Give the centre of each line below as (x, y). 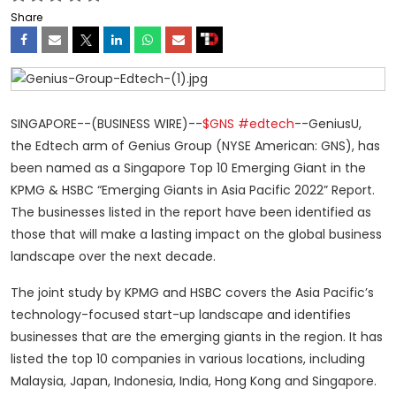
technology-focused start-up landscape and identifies (181, 314)
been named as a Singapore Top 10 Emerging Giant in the (188, 168)
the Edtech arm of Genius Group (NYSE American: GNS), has (195, 145)
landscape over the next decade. (113, 256)
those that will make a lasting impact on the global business (196, 234)
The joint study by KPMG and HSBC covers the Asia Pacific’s (192, 292)
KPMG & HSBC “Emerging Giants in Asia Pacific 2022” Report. (193, 190)
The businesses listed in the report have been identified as (191, 212)
